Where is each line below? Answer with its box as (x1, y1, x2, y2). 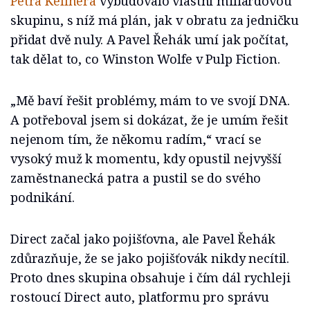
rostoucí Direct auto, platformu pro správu (10, 289, 269, 306)
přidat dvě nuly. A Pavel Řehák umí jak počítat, (10, 31, 289, 48)
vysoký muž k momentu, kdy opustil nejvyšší (10, 150, 282, 167)
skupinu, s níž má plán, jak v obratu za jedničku (10, 12, 300, 29)
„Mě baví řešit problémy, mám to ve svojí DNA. (10, 92, 290, 109)
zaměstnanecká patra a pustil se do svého (10, 170, 262, 187)
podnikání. (10, 189, 75, 206)
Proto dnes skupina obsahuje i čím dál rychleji (10, 269, 291, 286)
